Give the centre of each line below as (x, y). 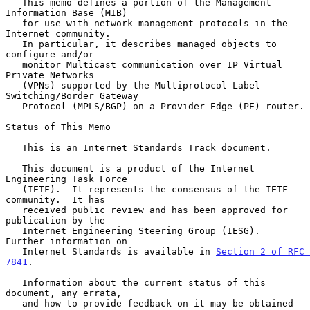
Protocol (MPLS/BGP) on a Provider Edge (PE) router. (14, 106)
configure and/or (50, 54)
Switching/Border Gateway (72, 95)
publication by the (55, 220)
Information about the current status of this (14, 282)
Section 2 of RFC (260, 251)
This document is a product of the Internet (14, 168)
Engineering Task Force (66, 179)
